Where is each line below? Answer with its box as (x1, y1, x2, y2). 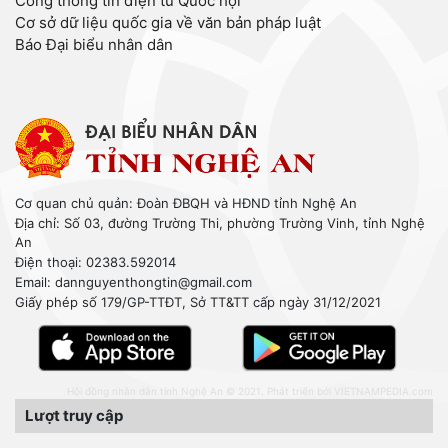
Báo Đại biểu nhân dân (15, 35, 173, 55)
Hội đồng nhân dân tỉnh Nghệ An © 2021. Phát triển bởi (67, 384, 334, 397)
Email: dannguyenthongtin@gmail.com (15, 274, 252, 291)
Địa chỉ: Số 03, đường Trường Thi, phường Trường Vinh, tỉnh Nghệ (15, 215, 425, 232)
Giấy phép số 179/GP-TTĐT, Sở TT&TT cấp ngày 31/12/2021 (15, 294, 381, 311)
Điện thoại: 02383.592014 (15, 254, 176, 271)
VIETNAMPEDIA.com (334, 384, 433, 397)
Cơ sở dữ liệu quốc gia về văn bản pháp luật (15, 13, 321, 33)
